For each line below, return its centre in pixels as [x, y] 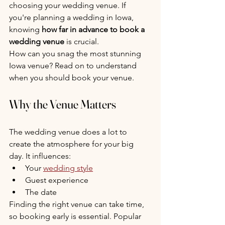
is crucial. [82, 41]
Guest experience [57, 180]
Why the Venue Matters [63, 104]
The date [41, 192]
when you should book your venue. [72, 78]
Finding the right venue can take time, [78, 204]
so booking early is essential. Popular [76, 216]
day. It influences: [40, 156]
